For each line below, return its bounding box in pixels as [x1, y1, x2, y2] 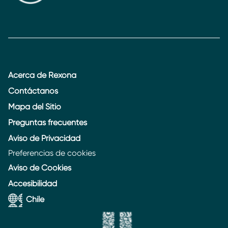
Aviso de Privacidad [8, 133, 80, 143]
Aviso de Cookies [8, 162, 71, 173]
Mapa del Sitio [8, 101, 61, 111]
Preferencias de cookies [8, 148, 96, 158]
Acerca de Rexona [8, 70, 76, 80]
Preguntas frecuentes [8, 117, 87, 127]
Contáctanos [8, 85, 58, 96]
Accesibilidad [8, 178, 57, 188]
